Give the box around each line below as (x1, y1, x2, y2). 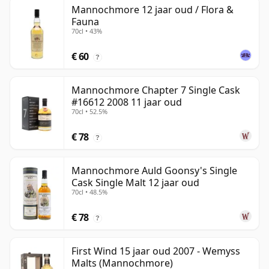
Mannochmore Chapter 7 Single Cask (71, 83, 240, 97)
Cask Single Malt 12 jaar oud (71, 176, 199, 190)
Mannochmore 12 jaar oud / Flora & (71, 3, 234, 17)
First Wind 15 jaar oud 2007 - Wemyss (71, 244, 240, 258)
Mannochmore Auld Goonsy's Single (71, 164, 237, 178)
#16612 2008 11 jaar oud (71, 95, 182, 109)
